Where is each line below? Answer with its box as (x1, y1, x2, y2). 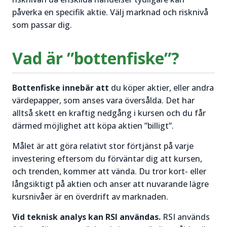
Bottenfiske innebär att (12, 82, 109, 93)
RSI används (163, 211, 210, 222)
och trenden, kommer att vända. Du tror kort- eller (12, 165, 206, 177)
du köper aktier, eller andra (109, 82, 214, 93)
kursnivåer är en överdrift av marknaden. (12, 191, 168, 202)
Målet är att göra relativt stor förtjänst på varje (12, 140, 194, 152)
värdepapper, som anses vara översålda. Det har (12, 94, 195, 106)
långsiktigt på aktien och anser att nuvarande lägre (12, 178, 209, 190)
